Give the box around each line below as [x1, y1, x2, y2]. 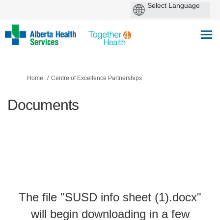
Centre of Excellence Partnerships [51, 74, 142, 82]
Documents [7, 96, 79, 113]
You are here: [7, 74, 43, 81]
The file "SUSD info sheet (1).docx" [19, 190, 201, 204]
